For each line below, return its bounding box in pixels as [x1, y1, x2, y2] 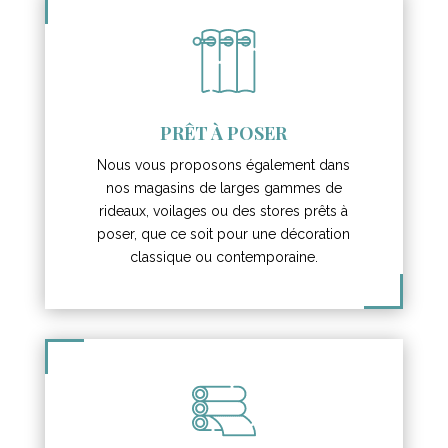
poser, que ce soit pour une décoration [97, 225, 351, 242]
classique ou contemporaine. [129, 248, 318, 265]
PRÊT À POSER [160, 120, 288, 145]
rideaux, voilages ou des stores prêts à [99, 202, 349, 219]
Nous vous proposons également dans [97, 156, 351, 173]
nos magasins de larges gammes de [105, 179, 342, 196]
